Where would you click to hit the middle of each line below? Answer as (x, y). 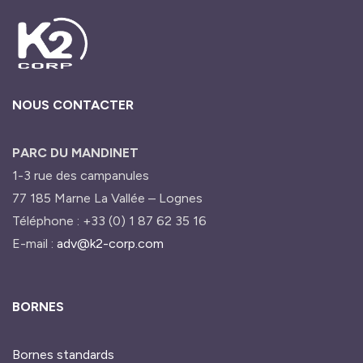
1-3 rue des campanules (81, 176)
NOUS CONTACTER (73, 105)
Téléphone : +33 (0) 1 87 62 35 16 (109, 221)
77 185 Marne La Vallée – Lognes (107, 199)
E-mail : (34, 244)
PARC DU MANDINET (75, 153)
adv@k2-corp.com (110, 244)
